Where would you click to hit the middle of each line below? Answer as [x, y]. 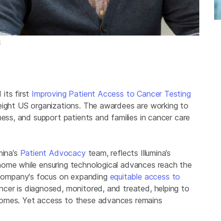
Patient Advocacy [53, 153]
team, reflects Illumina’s [128, 153]
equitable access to [145, 177]
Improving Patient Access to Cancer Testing [111, 94]
